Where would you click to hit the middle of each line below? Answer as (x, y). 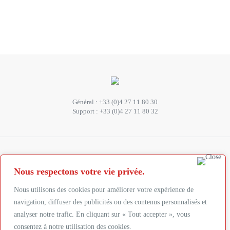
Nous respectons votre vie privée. (79, 171)
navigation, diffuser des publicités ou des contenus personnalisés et (110, 202)
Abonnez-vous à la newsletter (115, 177)
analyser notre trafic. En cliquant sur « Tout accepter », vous (102, 214)
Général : (86, 102)
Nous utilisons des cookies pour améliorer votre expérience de (104, 190)
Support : (86, 111)
